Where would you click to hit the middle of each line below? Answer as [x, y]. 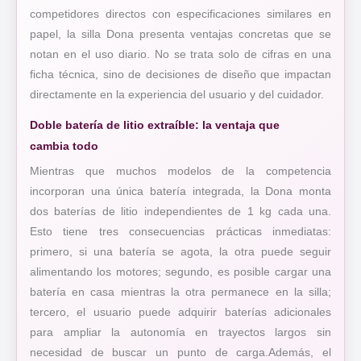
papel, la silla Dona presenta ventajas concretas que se [180, 35]
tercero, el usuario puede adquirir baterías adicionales [180, 313]
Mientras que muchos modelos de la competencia [180, 172]
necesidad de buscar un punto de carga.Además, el [180, 353]
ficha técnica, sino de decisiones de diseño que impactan [180, 75]
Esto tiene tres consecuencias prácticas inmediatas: [180, 232]
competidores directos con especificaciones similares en [180, 15]
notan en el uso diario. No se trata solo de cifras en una [180, 55]
